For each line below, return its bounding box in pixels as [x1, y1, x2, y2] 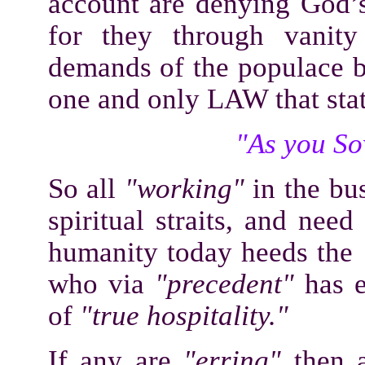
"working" [124, 173, 244, 204]
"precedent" [154, 268, 294, 299]
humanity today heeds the [47, 236, 363, 267]
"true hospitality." [79, 300, 288, 331]
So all [47, 173, 125, 204]
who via [47, 268, 155, 299]
